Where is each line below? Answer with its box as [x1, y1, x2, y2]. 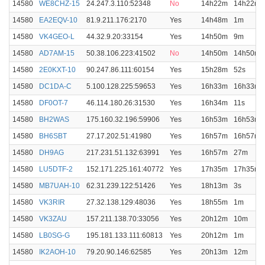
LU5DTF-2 [39, 165, 73, 173]
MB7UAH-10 [39, 182, 80, 190]
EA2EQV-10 [39, 16, 77, 24]
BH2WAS [39, 115, 69, 124]
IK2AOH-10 [39, 248, 76, 256]
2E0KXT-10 [39, 66, 76, 74]
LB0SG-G [39, 231, 70, 240]
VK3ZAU [39, 215, 67, 223]
